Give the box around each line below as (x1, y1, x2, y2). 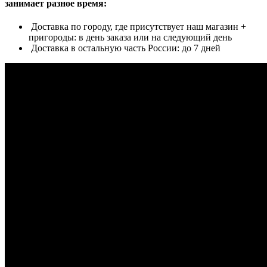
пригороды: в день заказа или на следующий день (29, 32, 232, 42)
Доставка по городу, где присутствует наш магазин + (29, 21, 246, 32)
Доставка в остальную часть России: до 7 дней (29, 42, 221, 53)
